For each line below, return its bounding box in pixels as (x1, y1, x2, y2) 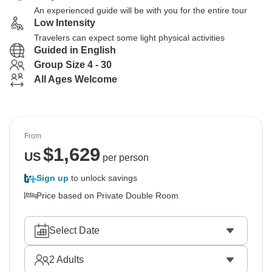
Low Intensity (34, 18, 95, 28)
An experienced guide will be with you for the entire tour (34, 5, 247, 15)
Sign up (36, 173, 69, 183)
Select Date (49, 225, 100, 236)
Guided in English (34, 45, 116, 55)
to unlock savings (69, 173, 137, 183)
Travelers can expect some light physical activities (34, 33, 225, 42)
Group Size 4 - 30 (34, 59, 112, 70)
